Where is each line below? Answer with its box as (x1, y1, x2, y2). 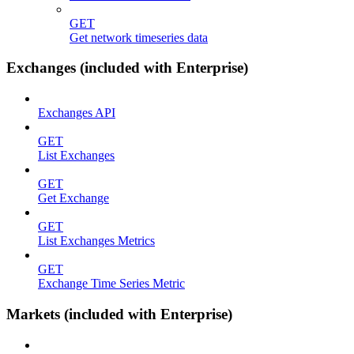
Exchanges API (38, 106, 115, 120)
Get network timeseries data (70, 30, 208, 44)
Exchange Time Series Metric (38, 277, 185, 291)
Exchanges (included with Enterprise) (6, 59, 248, 77)
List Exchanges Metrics (38, 234, 155, 248)
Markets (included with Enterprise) (6, 305, 232, 322)
